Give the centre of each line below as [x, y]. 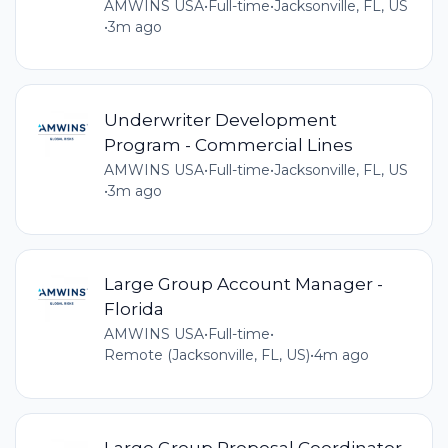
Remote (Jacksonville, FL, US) [206, 355]
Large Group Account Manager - [243, 284]
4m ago [341, 355]
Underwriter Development [220, 119]
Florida [133, 309]
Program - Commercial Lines [228, 144]
